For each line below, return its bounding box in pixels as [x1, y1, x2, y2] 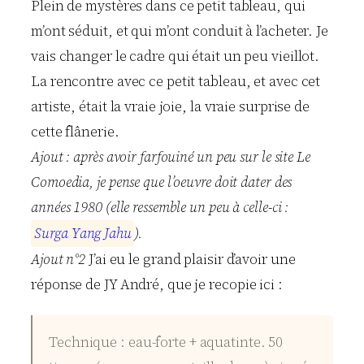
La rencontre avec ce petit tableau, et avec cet [31, 71, 321, 92]
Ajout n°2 [31, 249, 86, 270]
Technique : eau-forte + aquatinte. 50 [49, 331, 284, 352]
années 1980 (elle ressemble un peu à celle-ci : [31, 197, 289, 218]
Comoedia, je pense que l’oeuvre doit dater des [31, 172, 292, 193]
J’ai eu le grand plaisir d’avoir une [85, 249, 296, 270]
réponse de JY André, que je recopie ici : [31, 275, 283, 295]
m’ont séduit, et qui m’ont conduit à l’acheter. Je [31, 21, 328, 41]
